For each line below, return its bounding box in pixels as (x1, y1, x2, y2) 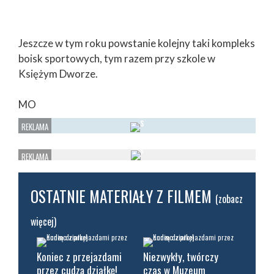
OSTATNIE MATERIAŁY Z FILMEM (31, 184, 215, 207)
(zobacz (215, 191, 243, 206)
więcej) (31, 213, 56, 229)
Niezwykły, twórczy (143, 248, 218, 264)
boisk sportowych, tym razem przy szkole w (18, 52, 215, 65)
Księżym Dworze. (18, 67, 98, 81)
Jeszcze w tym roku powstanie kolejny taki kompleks (18, 37, 255, 50)
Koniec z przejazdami (37, 248, 122, 264)
